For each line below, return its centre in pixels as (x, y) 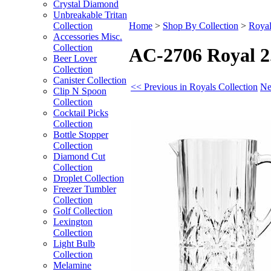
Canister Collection (90, 80)
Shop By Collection (201, 26)
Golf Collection (83, 211)
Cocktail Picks (81, 113)
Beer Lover (75, 58)
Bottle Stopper (81, 135)
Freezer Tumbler (85, 189)
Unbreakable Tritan (90, 15)
